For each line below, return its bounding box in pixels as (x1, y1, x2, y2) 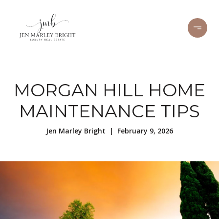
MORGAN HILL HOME (14, 79, 205, 101)
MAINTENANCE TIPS (19, 100, 200, 122)
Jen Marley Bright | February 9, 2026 (46, 126, 173, 135)
